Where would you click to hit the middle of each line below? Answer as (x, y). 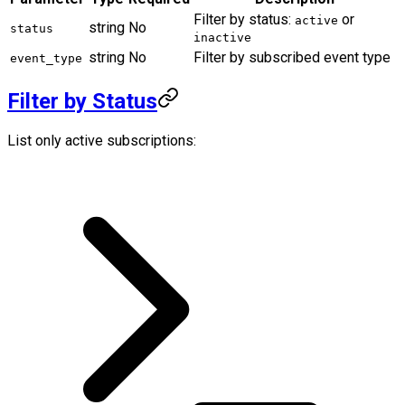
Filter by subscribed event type (292, 58)
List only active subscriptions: (102, 140)
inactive (222, 38)
